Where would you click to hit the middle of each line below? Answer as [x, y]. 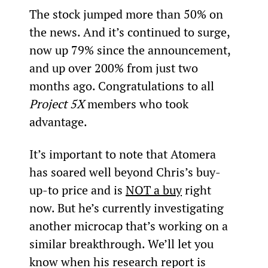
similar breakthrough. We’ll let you [123, 243]
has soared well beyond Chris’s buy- [125, 172]
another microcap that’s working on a [130, 226]
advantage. [58, 121]
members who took [138, 103]
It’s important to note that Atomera [124, 154]
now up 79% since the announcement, [131, 50]
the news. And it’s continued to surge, [131, 32]
